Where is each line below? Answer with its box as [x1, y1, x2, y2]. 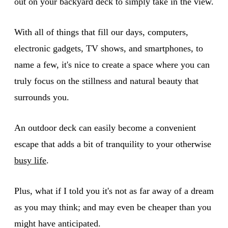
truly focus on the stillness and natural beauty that [14, 75, 198, 86]
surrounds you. [14, 92, 69, 102]
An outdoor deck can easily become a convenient [14, 122, 196, 133]
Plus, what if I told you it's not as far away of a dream [14, 185, 214, 196]
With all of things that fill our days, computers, [14, 26, 188, 37]
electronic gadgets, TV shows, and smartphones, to [14, 43, 203, 53]
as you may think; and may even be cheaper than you [14, 202, 211, 212]
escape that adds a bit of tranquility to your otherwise [14, 138, 211, 149]
